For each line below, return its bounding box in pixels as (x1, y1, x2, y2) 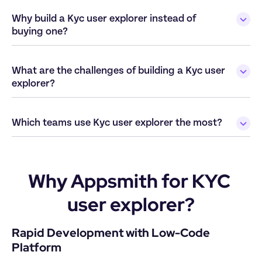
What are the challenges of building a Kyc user (12, 65, 225, 76)
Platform (12, 239, 61, 255)
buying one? (12, 26, 68, 37)
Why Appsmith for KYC (28, 168, 230, 194)
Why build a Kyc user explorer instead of (12, 13, 196, 24)
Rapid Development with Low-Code (12, 225, 210, 240)
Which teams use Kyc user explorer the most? (12, 117, 222, 128)
